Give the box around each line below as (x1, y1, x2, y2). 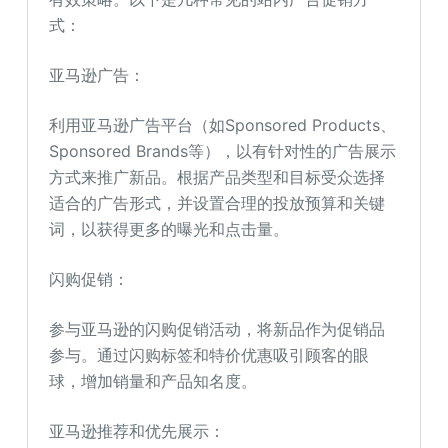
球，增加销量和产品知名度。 (49, 371, 258, 391)
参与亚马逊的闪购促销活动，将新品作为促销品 (49, 319, 386, 339)
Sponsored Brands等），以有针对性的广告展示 (49, 141, 397, 161)
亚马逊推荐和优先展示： (49, 421, 226, 441)
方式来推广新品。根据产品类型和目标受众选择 (49, 167, 386, 187)
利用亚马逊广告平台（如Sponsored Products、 (49, 115, 397, 135)
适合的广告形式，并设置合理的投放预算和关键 (49, 193, 386, 213)
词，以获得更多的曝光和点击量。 (49, 219, 290, 239)
